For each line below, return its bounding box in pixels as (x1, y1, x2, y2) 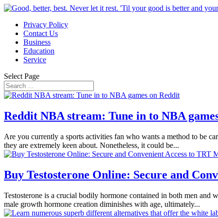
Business (23, 38, 51, 46)
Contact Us (23, 29, 58, 37)
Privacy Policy (23, 20, 68, 29)
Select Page (4, 72, 39, 80)
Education (23, 47, 54, 55)
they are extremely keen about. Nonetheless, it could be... (4, 141, 179, 149)
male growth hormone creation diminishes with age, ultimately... (4, 200, 200, 208)
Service (23, 55, 46, 64)
